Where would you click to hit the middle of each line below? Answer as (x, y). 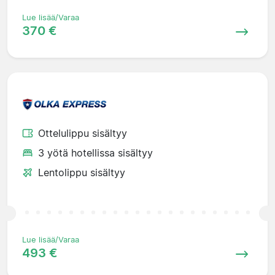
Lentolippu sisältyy (82, 172)
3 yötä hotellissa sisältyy (95, 153)
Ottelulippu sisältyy (83, 133)
